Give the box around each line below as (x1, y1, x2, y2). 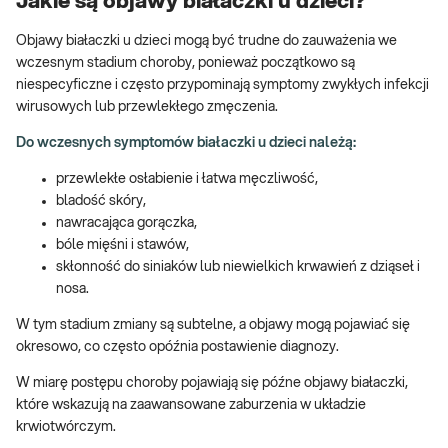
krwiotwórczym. (16, 420, 119, 435)
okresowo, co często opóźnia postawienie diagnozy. (16, 340, 339, 355)
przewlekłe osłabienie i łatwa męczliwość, (56, 172, 321, 187)
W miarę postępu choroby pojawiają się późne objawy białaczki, (16, 376, 408, 391)
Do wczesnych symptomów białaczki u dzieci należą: (16, 136, 359, 151)
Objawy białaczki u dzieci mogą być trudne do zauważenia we (16, 34, 397, 49)
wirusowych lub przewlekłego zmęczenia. (16, 100, 281, 115)
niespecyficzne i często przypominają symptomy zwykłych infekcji (16, 78, 429, 93)
